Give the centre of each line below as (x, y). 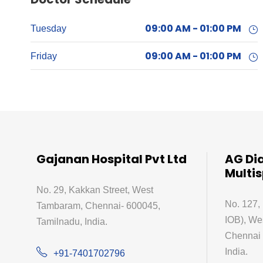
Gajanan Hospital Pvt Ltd (112, 159)
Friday (44, 56)
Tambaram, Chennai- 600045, (98, 206)
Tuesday (48, 28)
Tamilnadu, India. (72, 222)
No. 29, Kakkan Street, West (95, 190)
